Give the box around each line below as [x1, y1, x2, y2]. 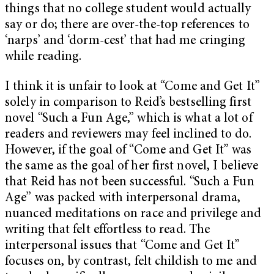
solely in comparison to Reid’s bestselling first [5, 97, 251, 110]
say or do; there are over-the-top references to [5, 18, 250, 32]
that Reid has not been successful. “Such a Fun [5, 176, 254, 190]
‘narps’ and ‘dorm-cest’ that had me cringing [5, 34, 246, 48]
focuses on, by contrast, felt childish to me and [5, 256, 257, 269]
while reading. [5, 50, 85, 64]
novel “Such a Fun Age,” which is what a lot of [5, 113, 253, 126]
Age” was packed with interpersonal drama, [5, 192, 241, 206]
